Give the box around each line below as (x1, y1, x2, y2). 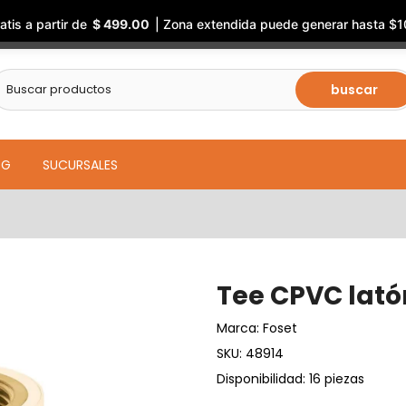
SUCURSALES (42, 155, 118, 174)
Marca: (217, 319, 263, 337)
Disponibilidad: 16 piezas (217, 370, 364, 388)
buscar (331, 81, 378, 99)
